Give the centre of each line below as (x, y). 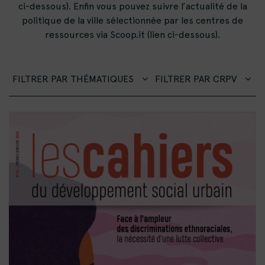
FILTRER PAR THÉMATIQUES (74, 79)
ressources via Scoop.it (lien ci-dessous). (132, 35)
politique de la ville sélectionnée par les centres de (132, 20)
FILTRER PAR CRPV (197, 79)
